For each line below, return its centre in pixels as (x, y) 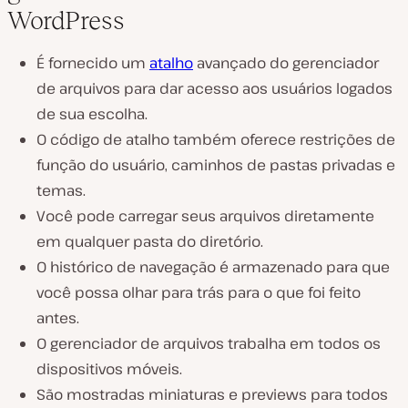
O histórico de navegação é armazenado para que (213, 266)
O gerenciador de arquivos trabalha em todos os (209, 343)
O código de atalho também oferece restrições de (216, 139)
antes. (58, 317)
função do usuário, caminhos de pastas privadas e (216, 164)
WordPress (66, 20)
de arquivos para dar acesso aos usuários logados (214, 88)
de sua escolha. (92, 113)
